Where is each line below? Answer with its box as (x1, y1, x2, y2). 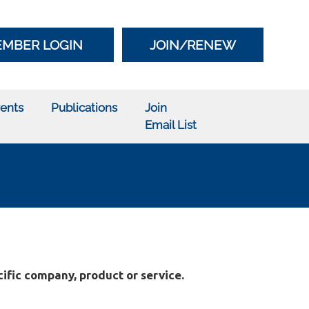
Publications (50, 101, 117, 114)
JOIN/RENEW (150, 37, 236, 52)
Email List (144, 118, 197, 132)
